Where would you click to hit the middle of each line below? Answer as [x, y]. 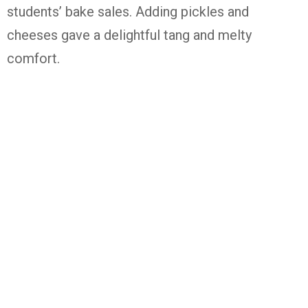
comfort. [33, 58]
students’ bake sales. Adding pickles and [128, 12]
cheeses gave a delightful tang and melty [129, 35]
